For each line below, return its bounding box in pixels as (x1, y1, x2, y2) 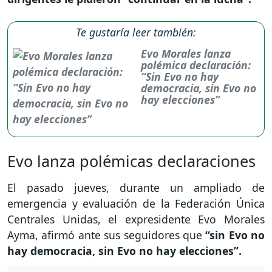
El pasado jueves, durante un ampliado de (7, 180, 265, 195)
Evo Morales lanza (141, 46, 231, 61)
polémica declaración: (141, 58, 251, 73)
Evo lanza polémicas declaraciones (7, 151, 256, 172)
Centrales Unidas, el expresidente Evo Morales (7, 212, 265, 227)
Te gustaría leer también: (76, 25, 196, 40)
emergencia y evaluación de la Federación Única (7, 196, 265, 211)
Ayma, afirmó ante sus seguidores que (7, 228, 206, 243)
